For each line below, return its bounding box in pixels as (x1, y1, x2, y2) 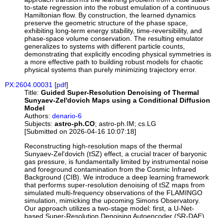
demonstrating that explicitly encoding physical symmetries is (24, 50, 212, 58)
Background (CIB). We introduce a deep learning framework (24, 173, 209, 182)
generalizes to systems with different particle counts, (24, 42, 185, 51)
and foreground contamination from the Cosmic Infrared (24, 165, 197, 174)
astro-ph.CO (54, 119, 95, 127)
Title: (24, 88, 39, 96)
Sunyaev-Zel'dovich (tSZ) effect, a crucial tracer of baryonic (24, 150, 207, 158)
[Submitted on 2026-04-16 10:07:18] (24, 127, 137, 135)
